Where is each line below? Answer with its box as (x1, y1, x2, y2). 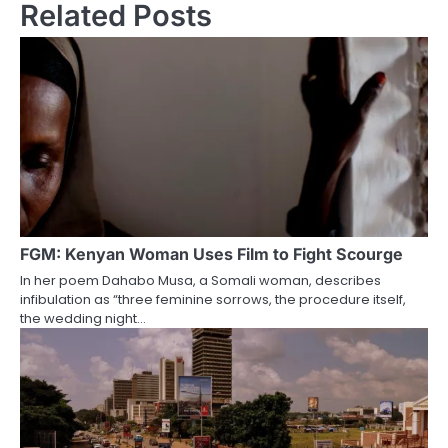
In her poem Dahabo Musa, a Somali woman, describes (20, 271, 381, 291)
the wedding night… (20, 309, 146, 329)
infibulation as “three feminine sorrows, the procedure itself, (20, 290, 406, 310)
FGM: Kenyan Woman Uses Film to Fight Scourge (20, 244, 403, 265)
